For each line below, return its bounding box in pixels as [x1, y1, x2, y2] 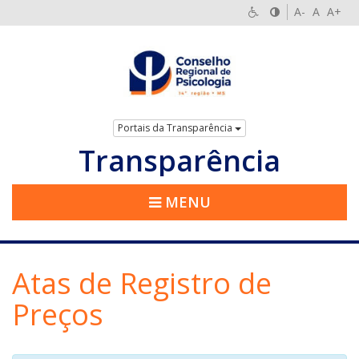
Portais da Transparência [118, 121, 235, 135]
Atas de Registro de [12, 264, 272, 304]
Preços [12, 295, 103, 335]
